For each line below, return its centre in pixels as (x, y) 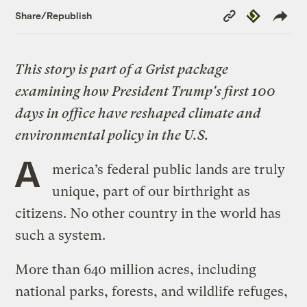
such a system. (62, 235)
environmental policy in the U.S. (112, 135)
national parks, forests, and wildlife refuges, (152, 291)
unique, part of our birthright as (151, 191)
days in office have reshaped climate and (138, 113)
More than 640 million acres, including (136, 269)
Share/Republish (54, 16)
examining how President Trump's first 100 (146, 91)
